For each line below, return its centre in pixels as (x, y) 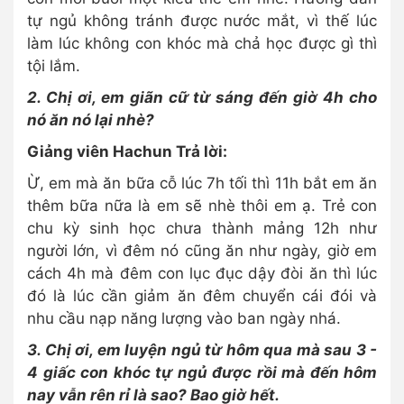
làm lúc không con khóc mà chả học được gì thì (202, 44)
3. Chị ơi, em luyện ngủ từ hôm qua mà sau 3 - (202, 350)
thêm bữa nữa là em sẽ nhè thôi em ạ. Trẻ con (202, 206)
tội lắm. (54, 66)
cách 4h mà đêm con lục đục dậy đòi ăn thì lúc (202, 274)
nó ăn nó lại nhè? (91, 120)
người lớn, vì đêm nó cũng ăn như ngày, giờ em (202, 251)
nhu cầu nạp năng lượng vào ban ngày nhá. (184, 319)
